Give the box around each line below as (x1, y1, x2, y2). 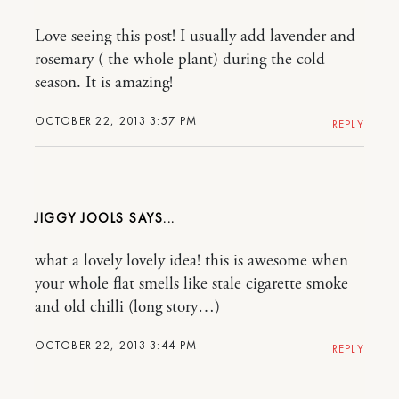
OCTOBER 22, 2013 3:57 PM (35, 112, 198, 128)
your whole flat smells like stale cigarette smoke (35, 273, 348, 295)
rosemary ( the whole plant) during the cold (35, 48, 325, 70)
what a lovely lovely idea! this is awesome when (35, 249, 348, 272)
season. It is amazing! (35, 71, 173, 94)
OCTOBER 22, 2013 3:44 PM (35, 337, 198, 353)
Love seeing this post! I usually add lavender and (35, 25, 355, 47)
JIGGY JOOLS (35, 208, 125, 227)
